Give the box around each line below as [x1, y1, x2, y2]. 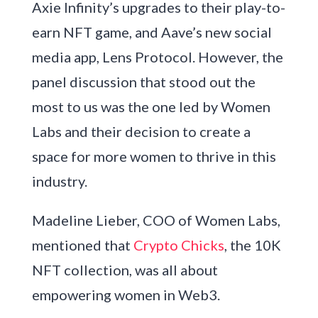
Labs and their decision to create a [31, 122, 251, 140]
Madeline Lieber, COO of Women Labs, [31, 211, 280, 229]
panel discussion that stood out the [31, 72, 256, 90]
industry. [31, 172, 87, 190]
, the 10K [224, 236, 281, 253]
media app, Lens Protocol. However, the [31, 48, 283, 65]
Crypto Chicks [133, 236, 224, 253]
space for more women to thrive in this [31, 147, 276, 165]
